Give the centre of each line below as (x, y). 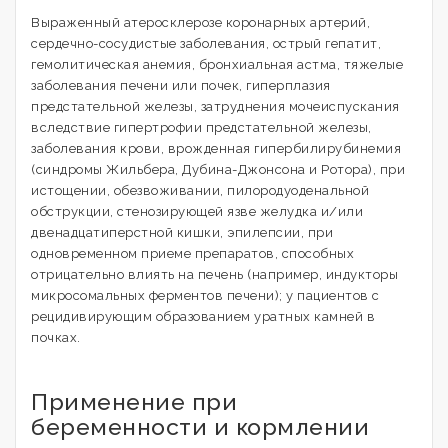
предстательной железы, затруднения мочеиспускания (215, 106)
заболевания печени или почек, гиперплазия (181, 85)
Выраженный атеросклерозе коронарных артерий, (200, 22)
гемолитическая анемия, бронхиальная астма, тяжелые (217, 64)
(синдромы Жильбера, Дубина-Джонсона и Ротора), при (218, 169)
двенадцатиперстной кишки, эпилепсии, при (182, 232)
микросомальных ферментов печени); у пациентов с (205, 295)
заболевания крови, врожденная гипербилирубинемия (216, 148)
